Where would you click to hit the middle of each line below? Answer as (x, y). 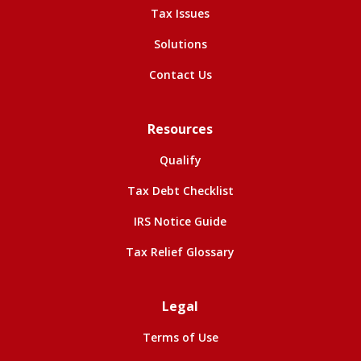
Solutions (180, 44)
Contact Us (180, 74)
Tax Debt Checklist (180, 190)
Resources (180, 129)
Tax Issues (180, 13)
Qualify (180, 160)
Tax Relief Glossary (180, 251)
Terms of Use (180, 337)
